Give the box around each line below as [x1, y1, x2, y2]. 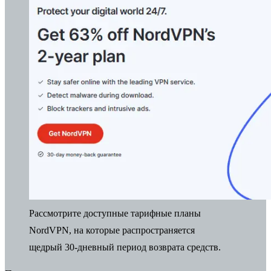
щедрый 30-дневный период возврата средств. [29, 242, 221, 253]
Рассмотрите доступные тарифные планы [29, 208, 201, 219]
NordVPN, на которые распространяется [29, 225, 195, 236]
